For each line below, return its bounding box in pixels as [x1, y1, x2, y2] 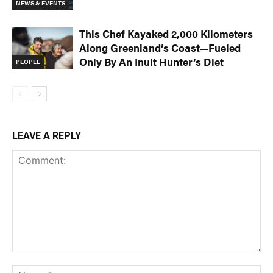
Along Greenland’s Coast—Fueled [79, 40, 241, 55]
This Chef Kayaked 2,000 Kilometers [79, 26, 253, 41]
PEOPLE [16, 57, 40, 66]
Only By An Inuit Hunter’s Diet [79, 54, 224, 69]
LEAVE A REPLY [12, 129, 81, 141]
